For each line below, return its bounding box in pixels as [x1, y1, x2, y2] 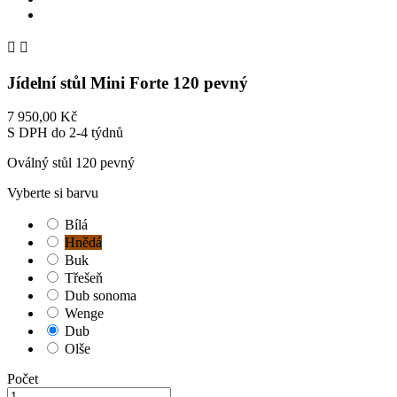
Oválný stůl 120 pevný [7, 155, 135, 171]
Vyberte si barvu [7, 185, 98, 201]
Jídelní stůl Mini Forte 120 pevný [7, 73, 248, 92]
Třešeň [65, 270, 103, 286]
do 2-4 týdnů [51, 125, 123, 141]
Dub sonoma [65, 288, 136, 304]
